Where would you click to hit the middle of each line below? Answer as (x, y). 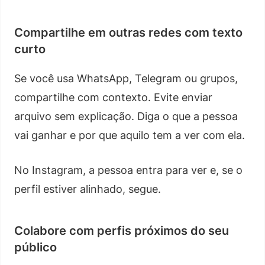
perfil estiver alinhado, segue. (88, 189)
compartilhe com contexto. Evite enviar (113, 97)
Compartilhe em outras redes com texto (128, 32)
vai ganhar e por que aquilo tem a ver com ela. (130, 135)
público (35, 247)
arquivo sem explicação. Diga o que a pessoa (126, 116)
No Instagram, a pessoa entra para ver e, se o (128, 170)
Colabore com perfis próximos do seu (122, 230)
